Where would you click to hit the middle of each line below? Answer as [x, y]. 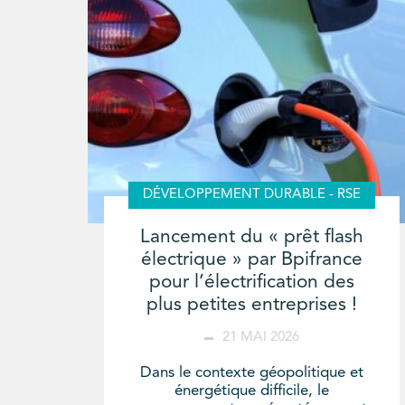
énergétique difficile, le [252, 391]
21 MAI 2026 [261, 338]
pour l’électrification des [252, 283]
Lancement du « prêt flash [252, 238]
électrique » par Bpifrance [252, 260]
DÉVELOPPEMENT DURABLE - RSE [252, 195]
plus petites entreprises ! [252, 306]
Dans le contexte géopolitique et [252, 373]
